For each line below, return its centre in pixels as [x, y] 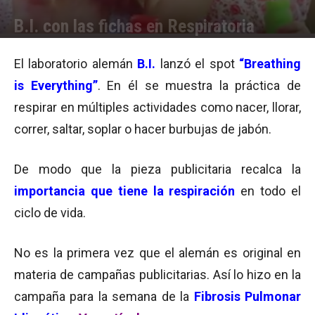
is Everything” [56, 85]
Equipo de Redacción [71, 47]
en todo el [271, 191]
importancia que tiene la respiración [125, 191]
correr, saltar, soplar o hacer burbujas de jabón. [143, 129]
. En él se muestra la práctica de [199, 85]
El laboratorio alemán [76, 64]
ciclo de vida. [50, 213]
